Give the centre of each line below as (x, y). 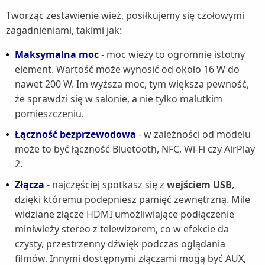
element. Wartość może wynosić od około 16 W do (127, 70)
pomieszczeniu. (49, 114)
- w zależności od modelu (193, 135)
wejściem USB (199, 185)
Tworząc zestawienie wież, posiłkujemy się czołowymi (125, 16)
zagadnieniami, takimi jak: (64, 30)
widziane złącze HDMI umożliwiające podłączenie (125, 214)
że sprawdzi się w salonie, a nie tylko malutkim (119, 99)
